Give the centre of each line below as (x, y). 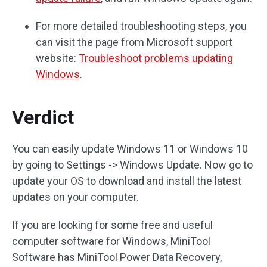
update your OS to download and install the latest (127, 181)
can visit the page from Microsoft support (134, 42)
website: (57, 58)
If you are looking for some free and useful (112, 225)
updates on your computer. (75, 197)
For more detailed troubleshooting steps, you (141, 26)
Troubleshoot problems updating (156, 58)
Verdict (43, 117)
